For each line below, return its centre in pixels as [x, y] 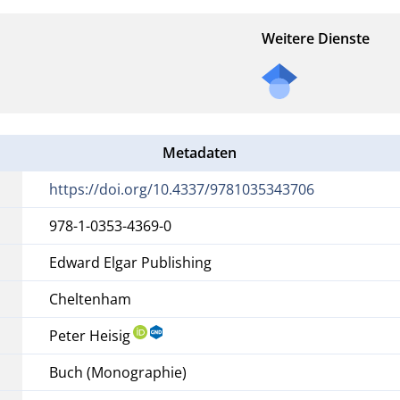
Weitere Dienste [316, 38]
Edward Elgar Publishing [131, 262]
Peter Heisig [90, 335]
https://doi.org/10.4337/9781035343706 [182, 189]
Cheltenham [91, 299]
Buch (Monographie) [118, 372]
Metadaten [200, 152]
